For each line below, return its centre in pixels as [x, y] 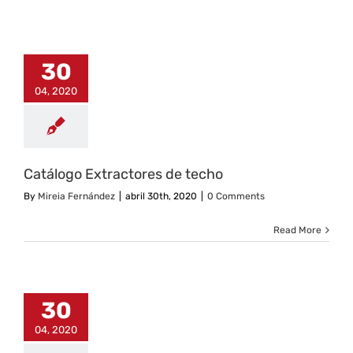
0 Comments [236, 196]
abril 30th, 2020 [161, 196]
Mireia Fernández [76, 196]
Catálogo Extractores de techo [123, 174]
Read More [297, 230]
